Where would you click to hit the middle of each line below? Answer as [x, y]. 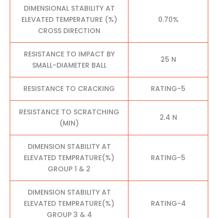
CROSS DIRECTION [69, 30]
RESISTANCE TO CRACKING [69, 88]
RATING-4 [168, 203]
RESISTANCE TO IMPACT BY [69, 54]
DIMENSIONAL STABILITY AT [69, 8]
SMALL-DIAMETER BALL [69, 65]
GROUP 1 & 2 [69, 169]
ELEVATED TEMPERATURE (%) [69, 19]
